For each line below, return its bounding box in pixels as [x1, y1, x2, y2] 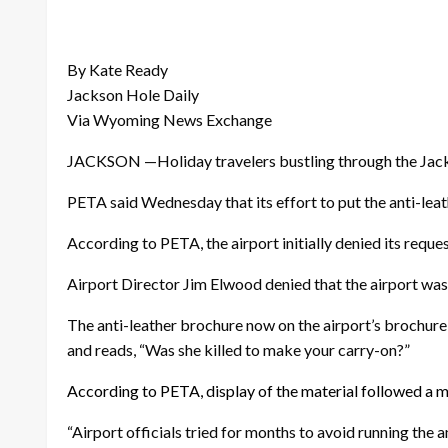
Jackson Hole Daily [67, 84, 199, 104]
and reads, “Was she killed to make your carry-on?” [67, 339, 410, 359]
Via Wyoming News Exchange [67, 109, 272, 129]
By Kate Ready [67, 59, 168, 79]
